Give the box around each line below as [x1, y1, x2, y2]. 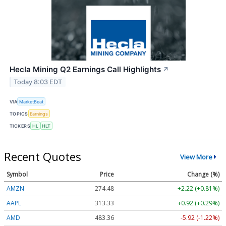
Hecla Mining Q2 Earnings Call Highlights [10, 64, 161, 74]
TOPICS [10, 110, 28, 117]
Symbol [7, 170, 28, 179]
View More [180, 152, 212, 161]
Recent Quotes [4, 149, 81, 164]
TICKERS [10, 123, 31, 129]
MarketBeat [19, 98, 44, 104]
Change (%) [187, 170, 219, 179]
